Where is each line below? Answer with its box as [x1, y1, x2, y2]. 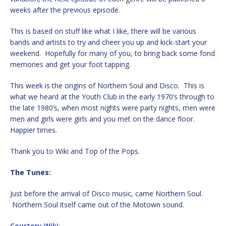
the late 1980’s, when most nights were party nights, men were [10, 102, 215, 112]
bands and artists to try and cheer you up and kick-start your [10, 37, 207, 47]
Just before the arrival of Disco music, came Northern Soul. [10, 188, 203, 198]
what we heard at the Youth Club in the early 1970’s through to [10, 91, 214, 101]
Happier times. [10, 125, 57, 135]
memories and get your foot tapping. [10, 59, 131, 69]
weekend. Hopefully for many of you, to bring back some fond [10, 48, 215, 58]
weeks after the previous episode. [10, 5, 120, 15]
